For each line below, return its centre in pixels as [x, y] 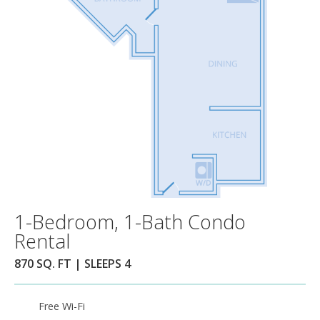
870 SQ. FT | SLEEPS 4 [72, 263]
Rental [42, 241]
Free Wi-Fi [62, 306]
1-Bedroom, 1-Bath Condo [130, 221]
